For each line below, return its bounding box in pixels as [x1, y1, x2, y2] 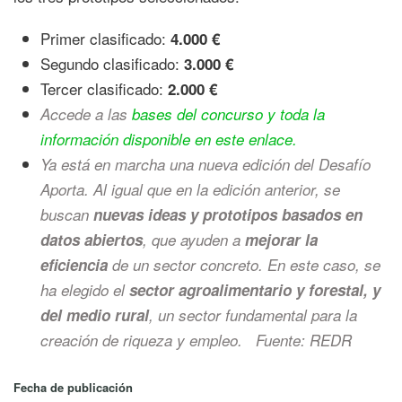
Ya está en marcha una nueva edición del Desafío [40, 153, 371, 175]
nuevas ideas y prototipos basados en [93, 203, 363, 225]
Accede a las [40, 102, 132, 125]
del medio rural [40, 303, 149, 326]
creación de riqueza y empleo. [40, 328, 256, 351]
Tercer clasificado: [40, 76, 168, 100]
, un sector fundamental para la [149, 303, 357, 326]
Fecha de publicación [13, 378, 133, 396]
